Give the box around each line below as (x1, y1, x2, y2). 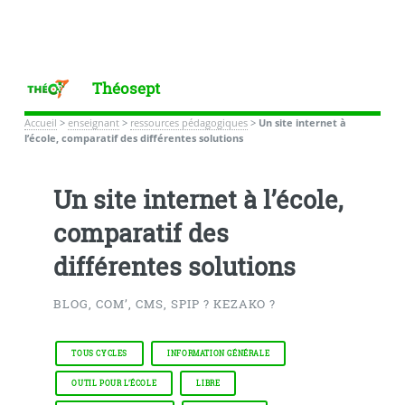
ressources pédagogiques (129, 116, 248, 129)
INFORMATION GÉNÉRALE (167, 348, 270, 358)
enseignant (67, 116, 119, 129)
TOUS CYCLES (71, 348, 127, 358)
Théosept (91, 78, 160, 99)
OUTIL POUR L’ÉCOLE (71, 378, 157, 388)
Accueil (24, 116, 57, 129)
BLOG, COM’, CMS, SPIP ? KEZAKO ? (52, 296, 276, 313)
